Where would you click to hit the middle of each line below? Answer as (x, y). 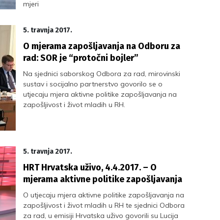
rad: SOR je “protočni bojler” (81, 58)
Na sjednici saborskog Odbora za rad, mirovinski (102, 74)
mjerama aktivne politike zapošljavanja (103, 179)
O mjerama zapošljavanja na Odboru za (102, 46)
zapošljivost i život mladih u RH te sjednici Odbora (104, 205)
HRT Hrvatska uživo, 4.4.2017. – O (90, 167)
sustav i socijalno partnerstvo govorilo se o (93, 84)
